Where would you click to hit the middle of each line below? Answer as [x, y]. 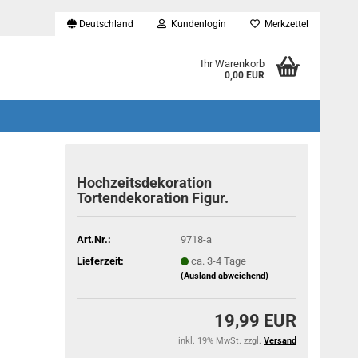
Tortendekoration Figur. [153, 198]
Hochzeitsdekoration [145, 183]
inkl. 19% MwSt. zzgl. [221, 341]
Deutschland [105, 24]
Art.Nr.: [94, 239]
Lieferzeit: [101, 261]
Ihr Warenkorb [232, 64]
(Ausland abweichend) [224, 276]
